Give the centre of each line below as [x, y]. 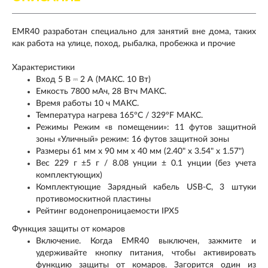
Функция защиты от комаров [68, 229]
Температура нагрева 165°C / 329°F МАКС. [119, 115]
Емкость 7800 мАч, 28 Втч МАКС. [101, 91]
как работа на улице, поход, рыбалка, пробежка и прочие [124, 43]
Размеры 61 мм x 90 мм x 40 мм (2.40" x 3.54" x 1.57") [140, 151]
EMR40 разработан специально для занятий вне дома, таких [134, 31]
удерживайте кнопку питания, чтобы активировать [146, 253]
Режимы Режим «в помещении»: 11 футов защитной [146, 127]
